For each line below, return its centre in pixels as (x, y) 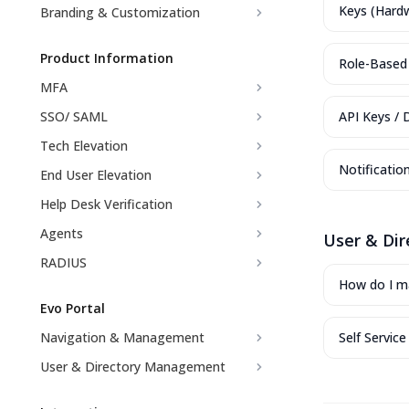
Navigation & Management (122, 337)
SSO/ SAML (74, 116)
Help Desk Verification (106, 204)
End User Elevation (96, 175)
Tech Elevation (86, 146)
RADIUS (63, 262)
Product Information (107, 58)
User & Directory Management (133, 367)
